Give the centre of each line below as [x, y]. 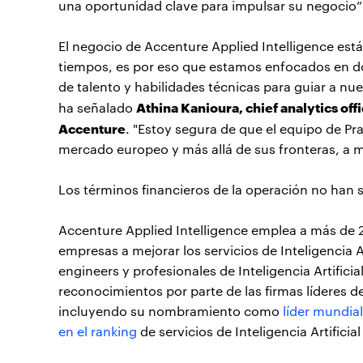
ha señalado [97, 108]
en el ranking [98, 331]
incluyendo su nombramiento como [171, 311]
